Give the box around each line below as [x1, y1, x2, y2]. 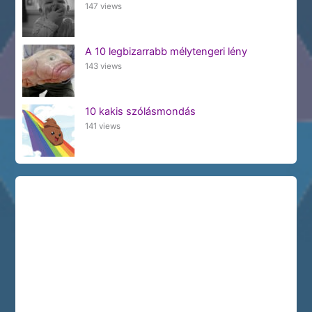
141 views [84, 120, 120, 131]
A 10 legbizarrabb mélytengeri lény [84, 45, 247, 58]
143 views [84, 61, 122, 71]
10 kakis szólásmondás [84, 104, 196, 118]
